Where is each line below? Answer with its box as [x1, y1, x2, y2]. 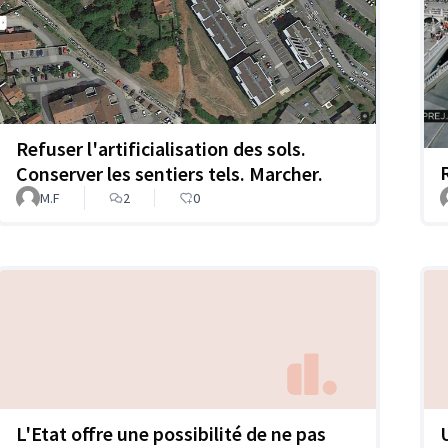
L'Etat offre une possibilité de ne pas [16, 420, 326, 446]
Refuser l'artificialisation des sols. [16, 136, 306, 162]
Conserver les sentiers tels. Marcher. [16, 161, 323, 187]
